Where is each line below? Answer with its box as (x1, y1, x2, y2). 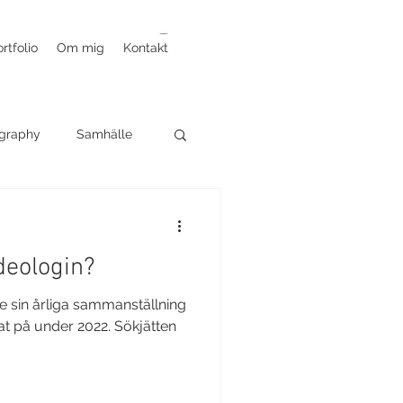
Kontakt (123, 40, 169, 55)
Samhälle (76, 126, 132, 141)
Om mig (57, 40, 105, 55)
